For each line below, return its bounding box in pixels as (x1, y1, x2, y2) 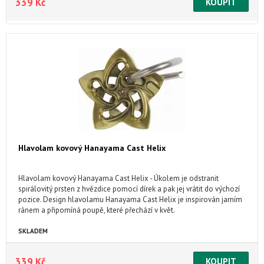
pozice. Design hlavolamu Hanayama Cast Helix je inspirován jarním (18, 194, 242, 204)
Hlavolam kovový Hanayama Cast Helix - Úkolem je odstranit (18, 173, 219, 183)
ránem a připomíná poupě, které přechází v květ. (18, 205, 175, 215)
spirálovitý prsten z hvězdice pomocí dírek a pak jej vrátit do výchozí (18, 184, 240, 194)
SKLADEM (18, 227, 48, 235)
